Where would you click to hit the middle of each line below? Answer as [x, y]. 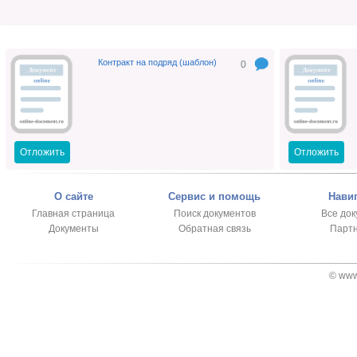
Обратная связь [214, 229]
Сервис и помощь [214, 197]
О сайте [73, 197]
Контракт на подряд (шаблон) [157, 63]
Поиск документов [214, 214]
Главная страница [73, 214]
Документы [73, 229]
